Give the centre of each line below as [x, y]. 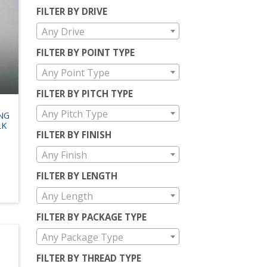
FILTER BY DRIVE [72, 11]
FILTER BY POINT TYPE [86, 52]
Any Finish [64, 155]
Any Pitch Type [75, 114]
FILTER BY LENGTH [77, 176]
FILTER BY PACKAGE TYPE [91, 217]
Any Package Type [83, 237]
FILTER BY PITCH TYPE [85, 93]
